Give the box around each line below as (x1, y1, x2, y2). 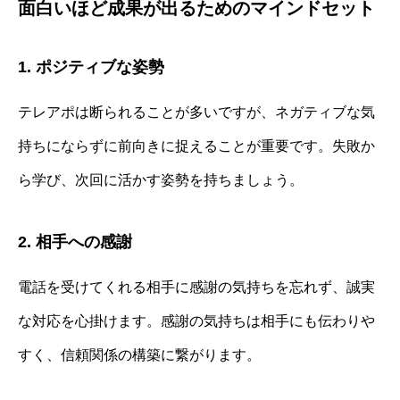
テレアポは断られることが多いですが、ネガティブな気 (18, 104, 375, 121)
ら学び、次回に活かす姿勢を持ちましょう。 (18, 172, 304, 188)
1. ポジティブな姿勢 (18, 58, 164, 77)
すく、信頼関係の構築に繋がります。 (18, 347, 261, 363)
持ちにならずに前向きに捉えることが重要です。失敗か (18, 138, 375, 154)
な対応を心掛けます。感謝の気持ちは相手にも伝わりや (18, 313, 375, 329)
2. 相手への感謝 (18, 233, 132, 252)
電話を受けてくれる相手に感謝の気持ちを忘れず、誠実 (18, 279, 375, 296)
